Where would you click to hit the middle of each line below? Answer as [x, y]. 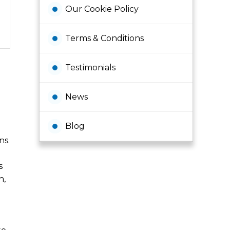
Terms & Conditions [104, 38]
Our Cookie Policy [102, 9]
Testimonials [90, 68]
